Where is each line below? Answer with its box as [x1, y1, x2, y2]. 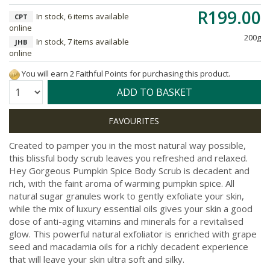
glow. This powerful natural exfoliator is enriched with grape [9, 227, 257, 240]
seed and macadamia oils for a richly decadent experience [9, 240, 248, 253]
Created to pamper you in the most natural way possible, [9, 139, 246, 151]
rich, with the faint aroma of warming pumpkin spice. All [9, 177, 234, 189]
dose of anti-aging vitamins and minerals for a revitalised [9, 215, 243, 227]
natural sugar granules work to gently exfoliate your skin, [9, 189, 244, 202]
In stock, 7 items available [36, 36, 129, 47]
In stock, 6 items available [36, 11, 129, 22]
